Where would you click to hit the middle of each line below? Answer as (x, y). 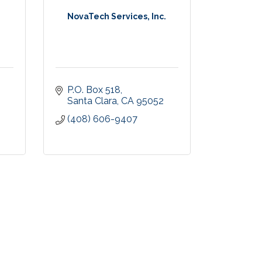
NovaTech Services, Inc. (117, 16)
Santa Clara (92, 101)
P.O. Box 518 (94, 90)
